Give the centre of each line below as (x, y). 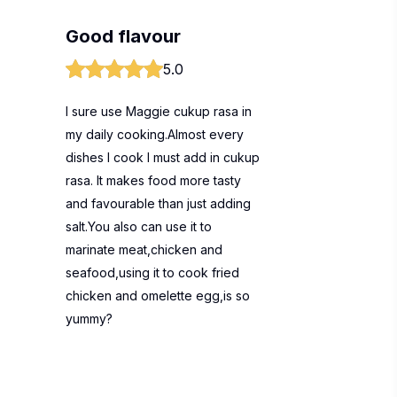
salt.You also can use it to (139, 226)
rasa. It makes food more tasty (153, 180)
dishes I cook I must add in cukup (163, 157)
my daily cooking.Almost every (155, 134)
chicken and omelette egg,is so (158, 296)
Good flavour (123, 36)
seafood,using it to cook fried (152, 272)
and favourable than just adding (158, 203)
